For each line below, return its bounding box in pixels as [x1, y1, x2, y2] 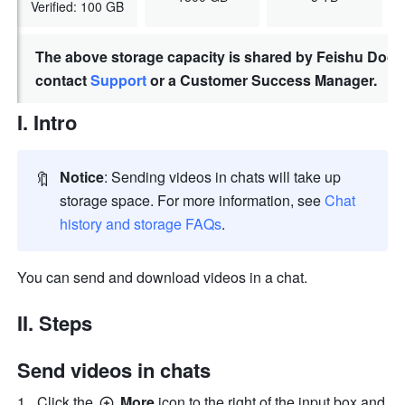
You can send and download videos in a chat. [17, 267, 308, 288]
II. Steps [17, 308, 93, 338]
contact [35, 70, 91, 91]
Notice [60, 166, 105, 188]
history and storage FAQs [60, 213, 222, 235]
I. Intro [17, 108, 78, 137]
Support [90, 70, 147, 91]
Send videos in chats [17, 355, 212, 385]
